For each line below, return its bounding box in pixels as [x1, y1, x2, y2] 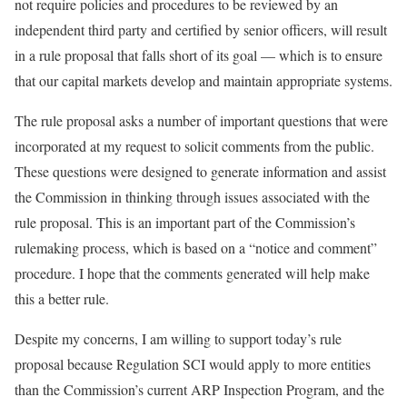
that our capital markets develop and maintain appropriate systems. [15, 71, 392, 91]
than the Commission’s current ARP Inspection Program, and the [15, 380, 384, 400]
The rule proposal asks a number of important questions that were [15, 111, 388, 131]
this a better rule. [15, 289, 109, 309]
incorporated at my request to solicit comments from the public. [15, 136, 374, 156]
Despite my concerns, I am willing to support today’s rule [15, 329, 342, 349]
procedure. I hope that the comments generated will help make [15, 263, 370, 283]
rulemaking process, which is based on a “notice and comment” [15, 238, 377, 258]
